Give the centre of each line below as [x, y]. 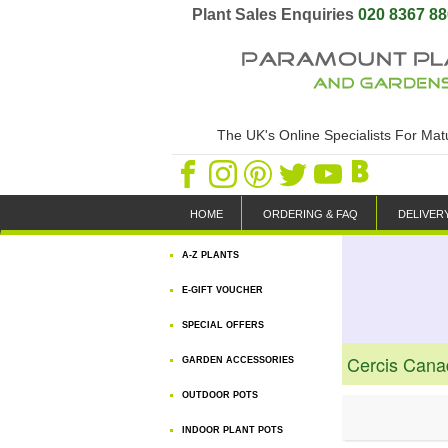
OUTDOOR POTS [220, 395]
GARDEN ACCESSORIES [238, 360]
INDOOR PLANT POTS [232, 430]
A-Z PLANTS [210, 255]
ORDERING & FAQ [310, 214]
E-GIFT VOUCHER [222, 290]
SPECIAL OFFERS [223, 325]
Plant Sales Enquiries [275, 14]
